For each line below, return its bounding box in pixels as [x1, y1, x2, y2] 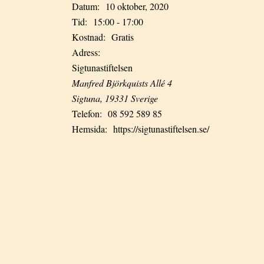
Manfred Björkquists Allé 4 [72, 77, 172, 89]
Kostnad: [72, 31, 105, 43]
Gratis [111, 31, 134, 43]
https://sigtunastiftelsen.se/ [113, 123, 209, 135]
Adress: [72, 46, 100, 58]
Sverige [131, 92, 158, 104]
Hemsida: [72, 123, 107, 135]
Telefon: [72, 107, 102, 120]
